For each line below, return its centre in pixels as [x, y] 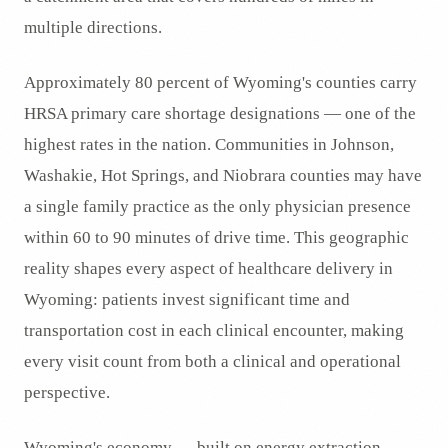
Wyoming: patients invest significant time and [187, 299]
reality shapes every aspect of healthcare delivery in [208, 268]
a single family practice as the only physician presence [217, 206]
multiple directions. [93, 27]
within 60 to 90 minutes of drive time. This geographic [216, 237]
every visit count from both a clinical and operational [212, 361]
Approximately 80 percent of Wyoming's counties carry [220, 82]
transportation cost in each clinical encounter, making [214, 330]
